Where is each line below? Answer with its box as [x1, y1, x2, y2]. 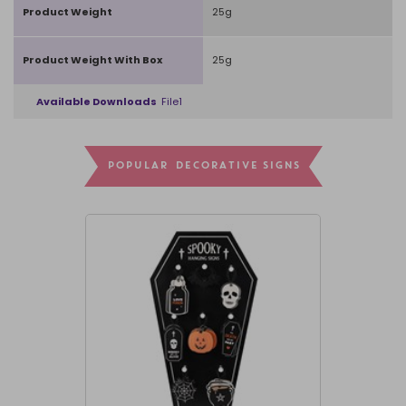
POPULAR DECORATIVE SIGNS [106, 161, 300, 172]
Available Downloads [36, 94, 159, 110]
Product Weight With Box [23, 53, 162, 68]
